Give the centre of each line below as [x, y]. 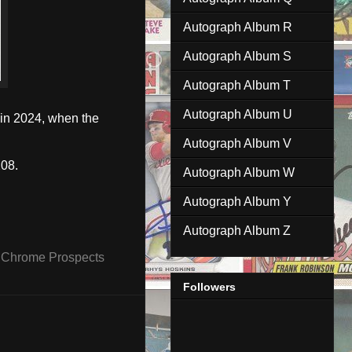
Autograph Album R [238, 27]
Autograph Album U [238, 115]
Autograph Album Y [237, 202]
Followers [209, 286]
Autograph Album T [237, 86]
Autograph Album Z [237, 231]
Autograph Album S [237, 57]
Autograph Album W [239, 173]
